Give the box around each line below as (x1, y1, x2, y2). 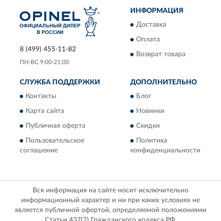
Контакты (26, 93, 56, 100)
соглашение (20, 147, 58, 154)
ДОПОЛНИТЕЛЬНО (130, 78, 197, 86)
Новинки (136, 108, 164, 115)
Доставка (136, 21, 166, 29)
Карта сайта (26, 108, 64, 115)
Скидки (136, 122, 160, 130)
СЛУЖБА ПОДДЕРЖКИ (20, 78, 100, 86)
